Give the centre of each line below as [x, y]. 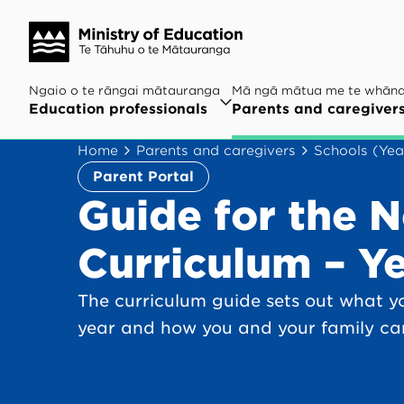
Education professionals [118, 109]
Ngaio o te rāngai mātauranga [124, 91]
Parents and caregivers [216, 150]
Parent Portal [143, 177]
